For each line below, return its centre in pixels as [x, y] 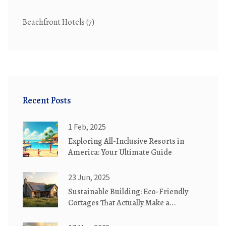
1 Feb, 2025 [87, 127]
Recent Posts [47, 101]
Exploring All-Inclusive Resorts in [126, 142]
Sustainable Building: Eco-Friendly [128, 192]
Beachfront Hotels [54, 22]
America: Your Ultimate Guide [120, 153]
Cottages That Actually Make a [119, 203]
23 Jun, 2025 [89, 177]
